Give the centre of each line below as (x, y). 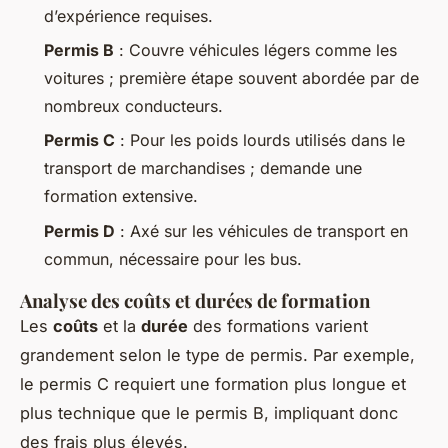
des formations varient (278, 325)
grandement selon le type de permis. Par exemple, (217, 354)
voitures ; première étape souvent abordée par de (231, 77)
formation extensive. (121, 196)
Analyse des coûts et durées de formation (195, 300)
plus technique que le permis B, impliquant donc (209, 412)
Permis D (79, 230)
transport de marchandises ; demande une (203, 168)
